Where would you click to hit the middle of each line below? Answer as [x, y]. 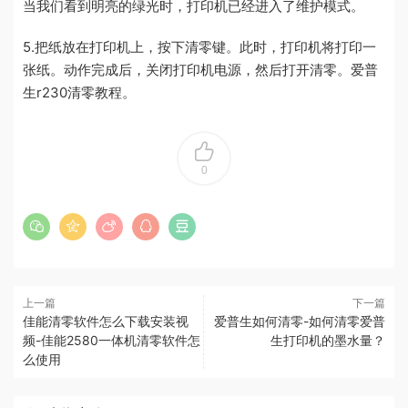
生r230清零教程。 [79, 93]
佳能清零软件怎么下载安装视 [106, 321]
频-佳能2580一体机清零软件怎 [112, 341]
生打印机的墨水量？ [328, 341]
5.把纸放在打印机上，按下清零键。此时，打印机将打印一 [199, 47]
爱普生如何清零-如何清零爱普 [300, 321]
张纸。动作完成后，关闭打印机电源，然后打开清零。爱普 [200, 70]
